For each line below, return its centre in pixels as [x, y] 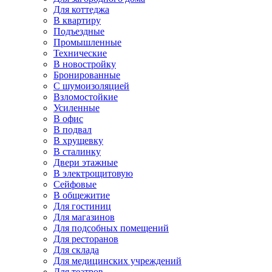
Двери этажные [86, 162]
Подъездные [79, 31]
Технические [80, 53]
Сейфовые [75, 184]
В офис [68, 118]
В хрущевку [78, 140]
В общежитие [82, 195]
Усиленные [76, 107]
